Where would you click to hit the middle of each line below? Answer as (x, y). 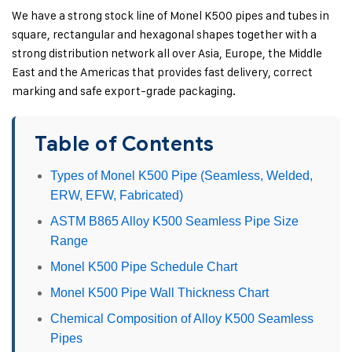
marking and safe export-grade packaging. (125, 90)
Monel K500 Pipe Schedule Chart (144, 266)
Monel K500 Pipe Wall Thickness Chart (159, 292)
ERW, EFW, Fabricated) (117, 195)
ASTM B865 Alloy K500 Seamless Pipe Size (174, 221)
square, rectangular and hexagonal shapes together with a (164, 34)
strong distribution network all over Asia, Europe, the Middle (167, 53)
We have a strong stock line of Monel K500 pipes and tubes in (170, 15)
